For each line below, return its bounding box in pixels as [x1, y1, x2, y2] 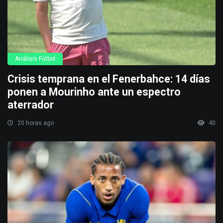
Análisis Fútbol [15, 55, 55, 62]
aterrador [7, 98, 54, 111]
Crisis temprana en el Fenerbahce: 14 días [7, 72, 210, 85]
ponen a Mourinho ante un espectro [7, 85, 181, 98]
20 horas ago [16, 119, 54, 126]
